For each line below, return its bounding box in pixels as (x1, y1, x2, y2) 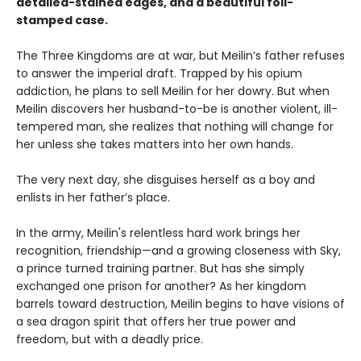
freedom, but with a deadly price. (16, 331, 203, 348)
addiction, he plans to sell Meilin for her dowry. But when (16, 83, 330, 100)
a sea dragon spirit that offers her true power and (16, 313, 296, 330)
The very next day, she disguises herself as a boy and (16, 172, 315, 189)
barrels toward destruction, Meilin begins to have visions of (16, 296, 345, 313)
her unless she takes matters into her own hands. (16, 136, 293, 153)
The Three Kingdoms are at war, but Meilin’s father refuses (16, 48, 345, 64)
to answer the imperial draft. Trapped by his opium (16, 65, 302, 82)
